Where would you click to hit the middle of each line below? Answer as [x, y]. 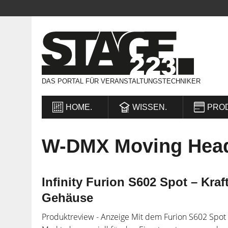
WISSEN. [150, 107]
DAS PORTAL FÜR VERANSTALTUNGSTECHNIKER [121, 81]
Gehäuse [67, 197]
